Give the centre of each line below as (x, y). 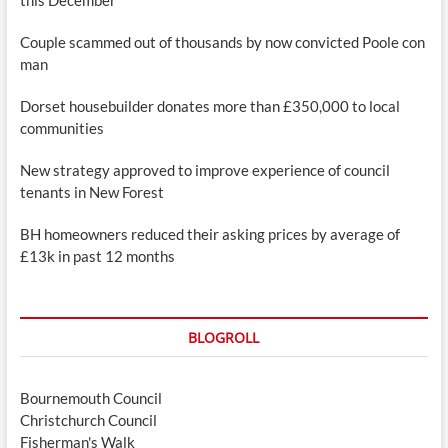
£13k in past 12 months (97, 255)
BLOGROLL (224, 337)
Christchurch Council (88, 419)
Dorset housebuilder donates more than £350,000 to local (209, 105)
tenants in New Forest (91, 191)
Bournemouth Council (90, 397)
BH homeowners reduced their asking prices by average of (209, 233)
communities (61, 127)
